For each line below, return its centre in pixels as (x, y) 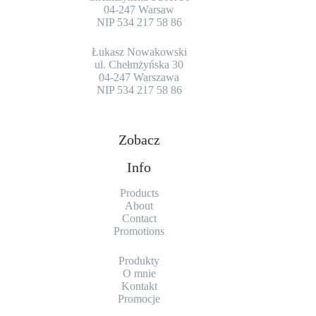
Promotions (139, 231)
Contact (139, 219)
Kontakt (139, 286)
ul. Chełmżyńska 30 (139, 65)
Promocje (139, 299)
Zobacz (139, 140)
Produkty (139, 261)
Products (139, 193)
